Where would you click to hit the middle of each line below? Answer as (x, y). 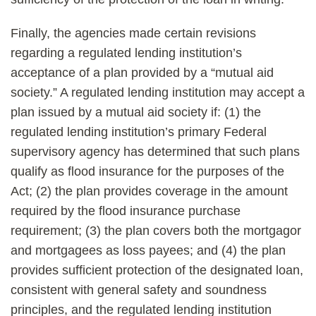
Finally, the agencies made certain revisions (133, 33)
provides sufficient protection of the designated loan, (157, 270)
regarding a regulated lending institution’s (126, 53)
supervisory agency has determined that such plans (155, 152)
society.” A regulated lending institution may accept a (158, 92)
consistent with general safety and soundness (139, 290)
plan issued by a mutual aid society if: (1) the (136, 112)
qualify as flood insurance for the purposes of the (147, 171)
